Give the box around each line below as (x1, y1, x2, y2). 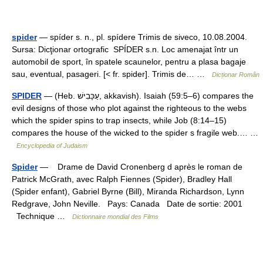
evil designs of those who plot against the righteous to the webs (12, 103, 247, 113)
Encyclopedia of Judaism (16, 141, 87, 149)
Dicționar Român (212, 70, 259, 78)
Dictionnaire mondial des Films (72, 213, 159, 220)
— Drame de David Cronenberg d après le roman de (38, 161, 242, 171)
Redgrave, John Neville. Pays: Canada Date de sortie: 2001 (12, 198, 242, 208)
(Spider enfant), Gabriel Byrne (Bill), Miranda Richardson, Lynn (12, 186, 244, 196)
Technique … (12, 211, 72, 221)
